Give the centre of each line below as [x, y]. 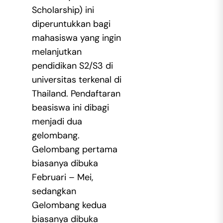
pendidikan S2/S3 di [72, 66]
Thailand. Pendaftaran [76, 94]
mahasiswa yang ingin [76, 38]
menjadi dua [57, 122]
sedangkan [54, 191]
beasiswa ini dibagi [70, 108]
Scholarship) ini [63, 10]
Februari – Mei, [62, 177]
